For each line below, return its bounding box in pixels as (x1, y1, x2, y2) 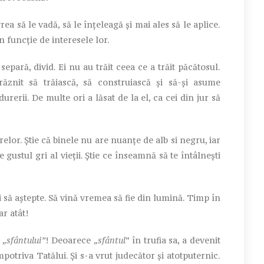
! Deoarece (45, 234, 94, 246)
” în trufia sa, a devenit (125, 234, 221, 246)
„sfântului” (2, 234, 46, 246)
